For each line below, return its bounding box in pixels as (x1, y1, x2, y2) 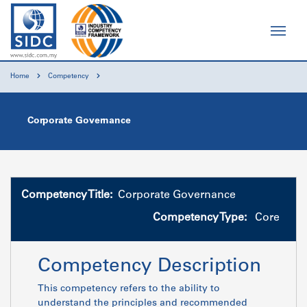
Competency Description (38, 258, 261, 277)
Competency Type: (153, 212, 247, 223)
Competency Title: (21, 190, 112, 201)
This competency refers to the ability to (38, 284, 220, 294)
